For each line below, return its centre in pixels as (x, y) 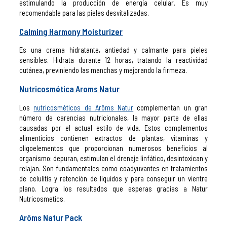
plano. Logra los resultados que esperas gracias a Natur (113, 189)
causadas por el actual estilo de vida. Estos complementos (113, 128)
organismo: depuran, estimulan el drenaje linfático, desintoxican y (113, 158)
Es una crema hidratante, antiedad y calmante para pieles (113, 50)
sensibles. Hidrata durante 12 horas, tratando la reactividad (113, 60)
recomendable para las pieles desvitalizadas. (84, 12)
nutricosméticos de (64, 108)
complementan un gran (172, 108)
